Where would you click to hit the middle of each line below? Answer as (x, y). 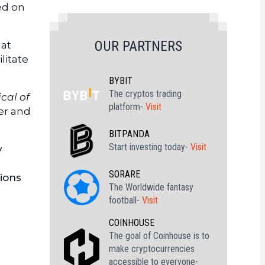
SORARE (125, 174)
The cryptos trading (145, 94)
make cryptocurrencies (152, 249)
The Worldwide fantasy (151, 187)
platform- (127, 107)
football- (125, 200)
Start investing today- (150, 147)
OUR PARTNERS (138, 46)
